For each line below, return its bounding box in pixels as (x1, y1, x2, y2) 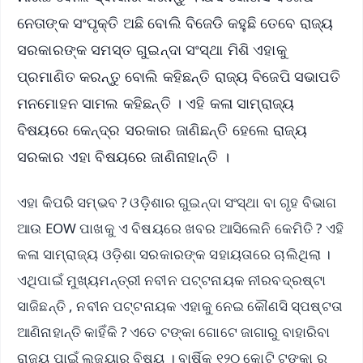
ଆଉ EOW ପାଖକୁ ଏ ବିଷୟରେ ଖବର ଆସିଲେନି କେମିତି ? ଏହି (17, 219, 344, 238)
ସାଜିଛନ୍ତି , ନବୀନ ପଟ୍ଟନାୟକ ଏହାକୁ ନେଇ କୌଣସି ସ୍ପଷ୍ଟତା (17, 297, 343, 316)
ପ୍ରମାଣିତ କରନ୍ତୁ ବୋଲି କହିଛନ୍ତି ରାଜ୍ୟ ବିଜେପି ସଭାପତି (17, 66, 340, 86)
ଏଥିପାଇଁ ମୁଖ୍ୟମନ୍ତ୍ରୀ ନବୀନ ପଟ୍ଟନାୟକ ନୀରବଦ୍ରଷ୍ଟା (17, 271, 327, 290)
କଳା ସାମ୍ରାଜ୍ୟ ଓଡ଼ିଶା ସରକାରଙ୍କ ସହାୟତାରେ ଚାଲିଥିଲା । (17, 245, 331, 264)
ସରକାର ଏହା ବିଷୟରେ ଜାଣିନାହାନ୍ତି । (17, 146, 229, 166)
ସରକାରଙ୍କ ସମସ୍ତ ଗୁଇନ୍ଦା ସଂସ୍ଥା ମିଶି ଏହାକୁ (17, 39, 287, 59)
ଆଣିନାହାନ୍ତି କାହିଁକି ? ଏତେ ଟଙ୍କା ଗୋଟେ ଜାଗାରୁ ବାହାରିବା (17, 322, 331, 342)
